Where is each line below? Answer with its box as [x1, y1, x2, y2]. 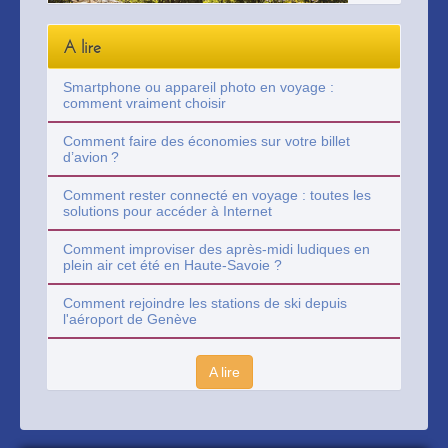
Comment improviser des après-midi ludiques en [63, 241, 370, 257]
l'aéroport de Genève [63, 311, 197, 327]
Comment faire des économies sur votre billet [63, 133, 350, 149]
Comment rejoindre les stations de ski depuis [63, 295, 347, 311]
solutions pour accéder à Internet [63, 203, 272, 219]
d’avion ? [63, 149, 119, 165]
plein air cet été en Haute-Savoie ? [63, 257, 282, 273]
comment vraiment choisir [63, 95, 226, 111]
